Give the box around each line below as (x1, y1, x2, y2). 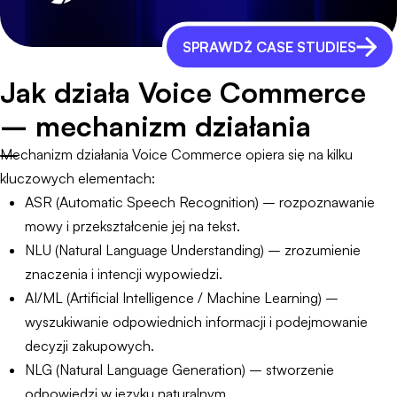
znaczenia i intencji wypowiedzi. (25, 265, 222, 283)
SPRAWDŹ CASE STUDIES (183, 37, 356, 56)
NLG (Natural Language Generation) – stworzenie (25, 361, 334, 378)
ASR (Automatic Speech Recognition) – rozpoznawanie (25, 193, 375, 211)
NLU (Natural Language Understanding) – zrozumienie (25, 241, 361, 259)
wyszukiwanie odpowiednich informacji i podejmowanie (25, 313, 368, 331)
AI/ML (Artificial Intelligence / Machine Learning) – (25, 289, 339, 307)
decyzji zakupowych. (25, 337, 154, 354)
